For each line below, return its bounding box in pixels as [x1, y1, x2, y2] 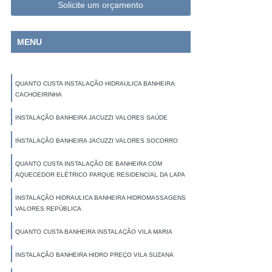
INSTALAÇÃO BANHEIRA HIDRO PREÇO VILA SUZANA [15, 251, 174, 259]
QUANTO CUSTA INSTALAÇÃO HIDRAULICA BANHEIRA [15, 80, 174, 87]
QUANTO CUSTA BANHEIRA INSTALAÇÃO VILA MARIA [15, 228, 172, 236]
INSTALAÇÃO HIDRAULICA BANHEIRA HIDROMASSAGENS [15, 194, 186, 202]
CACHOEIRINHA [15, 91, 62, 98]
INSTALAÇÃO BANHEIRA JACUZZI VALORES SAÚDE [15, 114, 168, 121]
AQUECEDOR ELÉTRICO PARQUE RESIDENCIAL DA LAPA [15, 171, 185, 178]
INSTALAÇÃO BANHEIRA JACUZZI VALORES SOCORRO [15, 137, 178, 144]
